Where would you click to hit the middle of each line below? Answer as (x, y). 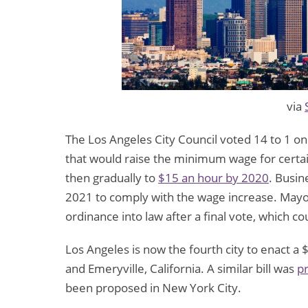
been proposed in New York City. (153, 288)
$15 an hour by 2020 (213, 178)
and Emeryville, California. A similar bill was (181, 269)
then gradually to (112, 178)
